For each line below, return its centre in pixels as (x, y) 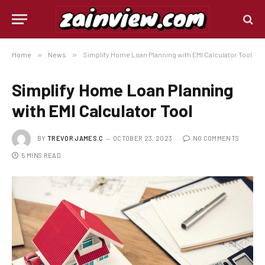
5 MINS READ (41, 155)
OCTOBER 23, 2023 (143, 138)
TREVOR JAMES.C (75, 138)
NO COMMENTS (216, 138)
